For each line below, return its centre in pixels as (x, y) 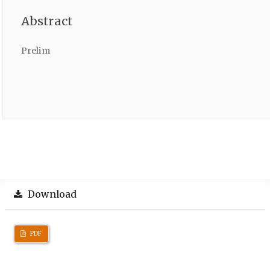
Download (51, 194)
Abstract (47, 20)
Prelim (36, 50)
